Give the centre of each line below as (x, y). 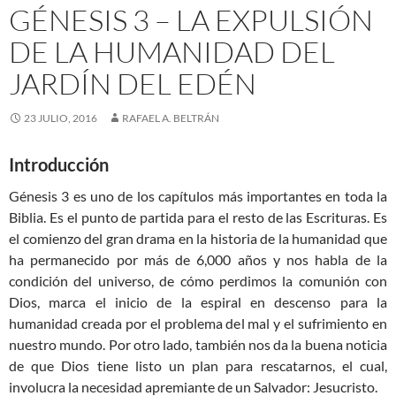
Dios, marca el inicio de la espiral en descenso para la (198, 302)
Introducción (59, 165)
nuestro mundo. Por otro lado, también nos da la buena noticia (198, 345)
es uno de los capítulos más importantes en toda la (228, 196)
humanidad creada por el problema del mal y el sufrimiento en (198, 324)
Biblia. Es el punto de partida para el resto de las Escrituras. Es (198, 217)
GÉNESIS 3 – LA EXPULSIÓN (191, 20)
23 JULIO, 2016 (61, 118)
